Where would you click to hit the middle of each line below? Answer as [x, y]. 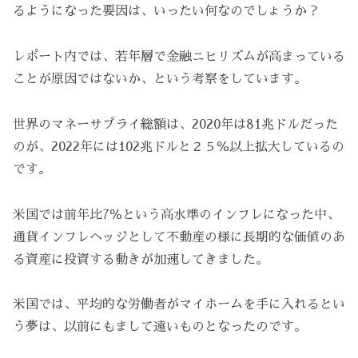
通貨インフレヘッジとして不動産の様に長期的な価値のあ [179, 237]
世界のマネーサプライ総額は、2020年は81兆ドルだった [175, 124]
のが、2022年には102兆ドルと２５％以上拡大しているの [179, 147]
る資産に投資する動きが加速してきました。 [141, 259]
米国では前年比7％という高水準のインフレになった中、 [176, 215]
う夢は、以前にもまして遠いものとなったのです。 [160, 327]
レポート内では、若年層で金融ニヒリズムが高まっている [179, 57]
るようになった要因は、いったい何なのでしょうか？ [166, 12]
